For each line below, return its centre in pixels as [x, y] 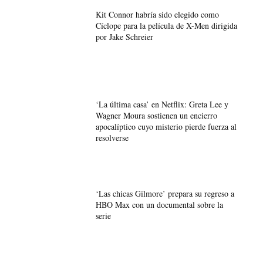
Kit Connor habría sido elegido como [157, 15]
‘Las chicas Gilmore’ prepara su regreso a [165, 193]
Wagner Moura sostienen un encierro [156, 115]
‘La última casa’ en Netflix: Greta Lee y [162, 104]
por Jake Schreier [124, 37]
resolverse [112, 137]
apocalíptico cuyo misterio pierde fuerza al [166, 126]
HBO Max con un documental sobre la [159, 204]
